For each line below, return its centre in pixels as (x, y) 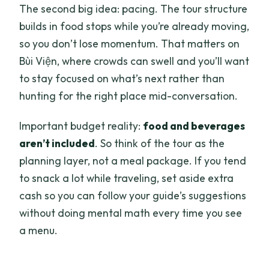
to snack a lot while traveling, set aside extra (127, 178)
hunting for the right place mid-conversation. (129, 95)
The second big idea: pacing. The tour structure (134, 8)
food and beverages (194, 125)
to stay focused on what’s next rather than (122, 78)
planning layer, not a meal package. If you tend (133, 160)
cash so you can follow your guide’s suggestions (133, 195)
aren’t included (57, 143)
